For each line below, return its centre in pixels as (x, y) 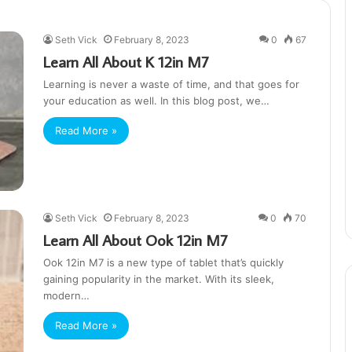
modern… (66, 296)
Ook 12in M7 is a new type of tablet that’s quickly (163, 263)
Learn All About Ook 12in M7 (136, 240)
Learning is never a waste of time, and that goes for (171, 84)
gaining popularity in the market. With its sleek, (159, 279)
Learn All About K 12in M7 (126, 61)
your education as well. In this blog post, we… (156, 100)
